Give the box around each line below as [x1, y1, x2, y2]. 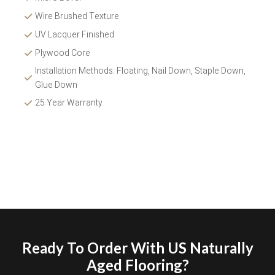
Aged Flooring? [86, 255, 189, 274]
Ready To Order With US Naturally [21, 238, 254, 257]
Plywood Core [35, 46, 90, 60]
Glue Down [35, 78, 79, 91]
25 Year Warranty [35, 96, 103, 109]
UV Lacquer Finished [35, 28, 114, 41]
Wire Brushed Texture [35, 9, 121, 23]
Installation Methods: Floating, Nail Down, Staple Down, [35, 64, 246, 77]
